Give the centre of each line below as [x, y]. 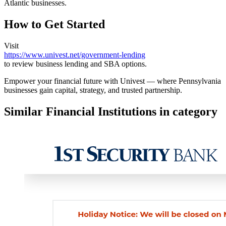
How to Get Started [54, 24]
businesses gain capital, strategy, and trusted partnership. [93, 90]
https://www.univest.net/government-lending [75, 55]
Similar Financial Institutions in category [111, 111]
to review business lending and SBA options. [75, 64]
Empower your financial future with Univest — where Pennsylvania [112, 81]
